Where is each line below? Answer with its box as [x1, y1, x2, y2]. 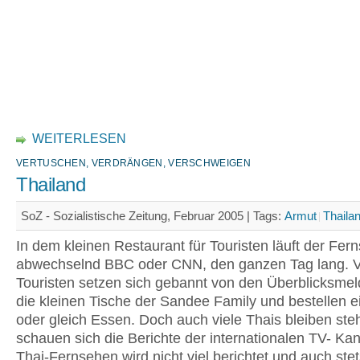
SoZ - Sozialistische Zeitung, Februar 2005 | [21, 209, 253, 223]
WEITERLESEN [32, 132, 126, 145]
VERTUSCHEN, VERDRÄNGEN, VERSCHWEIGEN [16, 157, 251, 169]
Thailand [16, 174, 85, 195]
